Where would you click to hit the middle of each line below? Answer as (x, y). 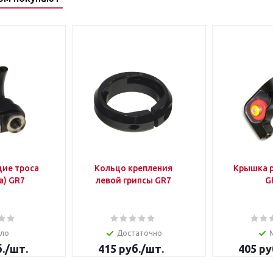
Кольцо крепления (133, 168)
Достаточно (139, 233)
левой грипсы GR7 (133, 180)
